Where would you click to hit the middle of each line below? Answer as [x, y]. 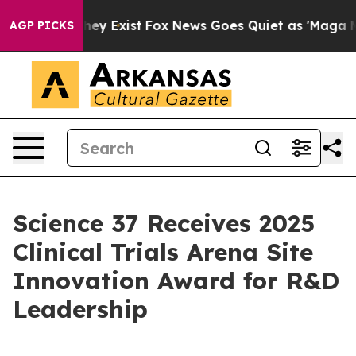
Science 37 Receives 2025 [164, 223]
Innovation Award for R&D [176, 281]
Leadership [80, 309]
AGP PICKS [42, 25]
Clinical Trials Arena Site [163, 252]
